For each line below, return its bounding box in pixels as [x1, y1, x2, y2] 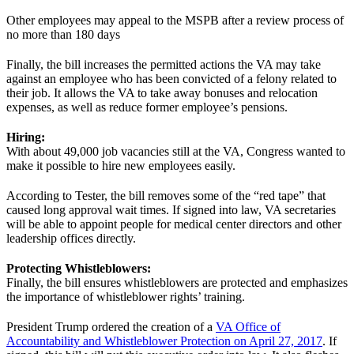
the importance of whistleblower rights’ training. [6, 289, 245, 303]
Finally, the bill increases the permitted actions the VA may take [6, 57, 321, 71]
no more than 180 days [6, 27, 120, 41]
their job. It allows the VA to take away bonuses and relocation [6, 85, 318, 100]
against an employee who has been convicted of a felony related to [6, 71, 337, 85]
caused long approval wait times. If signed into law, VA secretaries [6, 202, 336, 217]
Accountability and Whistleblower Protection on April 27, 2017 [6, 333, 322, 348]
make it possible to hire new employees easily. [6, 158, 235, 172]
